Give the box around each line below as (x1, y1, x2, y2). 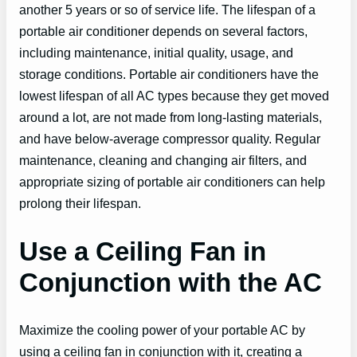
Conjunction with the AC (19, 268, 322, 298)
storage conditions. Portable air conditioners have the (19, 66, 319, 81)
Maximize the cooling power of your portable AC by (19, 323, 305, 338)
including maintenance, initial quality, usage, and (19, 45, 293, 60)
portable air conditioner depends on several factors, (19, 23, 308, 38)
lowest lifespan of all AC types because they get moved (19, 88, 329, 103)
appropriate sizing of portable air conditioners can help (19, 174, 325, 189)
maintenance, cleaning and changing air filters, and (19, 152, 307, 167)
